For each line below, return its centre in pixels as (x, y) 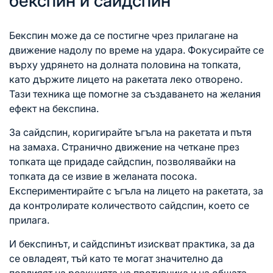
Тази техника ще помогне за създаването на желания (135, 94)
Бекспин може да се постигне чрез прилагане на (124, 35)
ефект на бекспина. (54, 108)
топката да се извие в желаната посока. (103, 176)
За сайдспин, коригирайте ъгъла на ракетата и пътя (130, 132)
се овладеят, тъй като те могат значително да (116, 258)
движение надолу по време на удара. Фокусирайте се (136, 50)
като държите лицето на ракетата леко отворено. (126, 79)
